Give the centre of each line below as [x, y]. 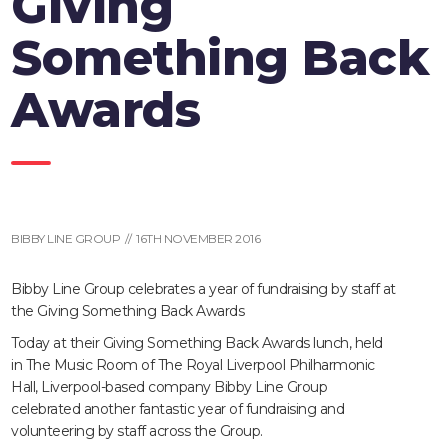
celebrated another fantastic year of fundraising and [178, 409]
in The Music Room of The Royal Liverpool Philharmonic [193, 365]
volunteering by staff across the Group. [137, 431]
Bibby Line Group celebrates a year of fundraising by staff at [203, 289]
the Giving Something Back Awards [128, 311]
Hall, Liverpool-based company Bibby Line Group [169, 387]
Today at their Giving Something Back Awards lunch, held [197, 343]
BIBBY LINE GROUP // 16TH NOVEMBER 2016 [136, 239]
